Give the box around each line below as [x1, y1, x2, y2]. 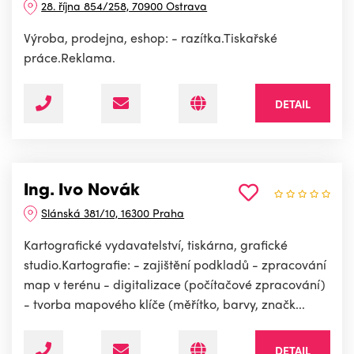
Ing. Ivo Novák [24, 183, 140, 200]
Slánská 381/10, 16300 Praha [41, 205, 185, 221]
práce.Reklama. [24, 48, 115, 67]
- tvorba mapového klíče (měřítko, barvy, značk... [24, 295, 305, 314]
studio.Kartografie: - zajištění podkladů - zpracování [24, 255, 326, 274]
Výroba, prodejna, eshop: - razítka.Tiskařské [24, 28, 277, 47]
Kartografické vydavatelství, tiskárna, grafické [24, 235, 288, 254]
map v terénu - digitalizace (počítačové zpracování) [24, 275, 326, 294]
